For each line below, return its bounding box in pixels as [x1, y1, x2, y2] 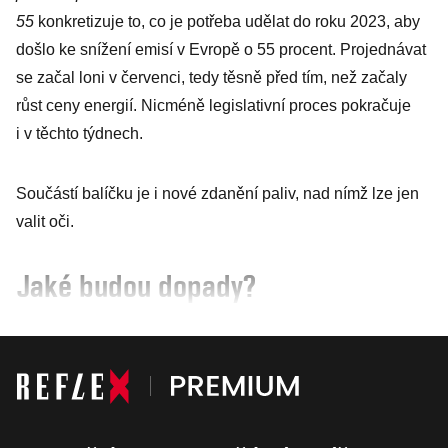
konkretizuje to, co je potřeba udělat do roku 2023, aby [34, 13, 420, 30]
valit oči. [16, 213, 74, 230]
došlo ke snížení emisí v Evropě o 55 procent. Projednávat [16, 41, 426, 58]
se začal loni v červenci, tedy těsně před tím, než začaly [16, 69, 407, 86]
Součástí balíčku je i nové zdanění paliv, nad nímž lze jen [16, 185, 419, 202]
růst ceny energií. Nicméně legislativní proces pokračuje [16, 97, 411, 114]
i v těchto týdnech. [16, 125, 143, 142]
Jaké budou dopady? [16, 267, 256, 304]
